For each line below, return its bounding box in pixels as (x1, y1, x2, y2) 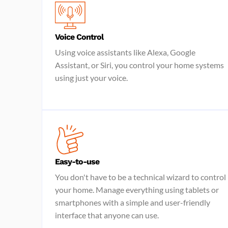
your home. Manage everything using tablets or (55, 185, 219, 194)
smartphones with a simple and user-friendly (55, 197, 210, 207)
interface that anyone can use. (55, 210, 159, 220)
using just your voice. (55, 73, 128, 82)
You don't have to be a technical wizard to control (55, 172, 226, 182)
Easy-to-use (55, 157, 99, 166)
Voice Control (55, 32, 103, 42)
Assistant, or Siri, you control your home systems (55, 60, 224, 70)
